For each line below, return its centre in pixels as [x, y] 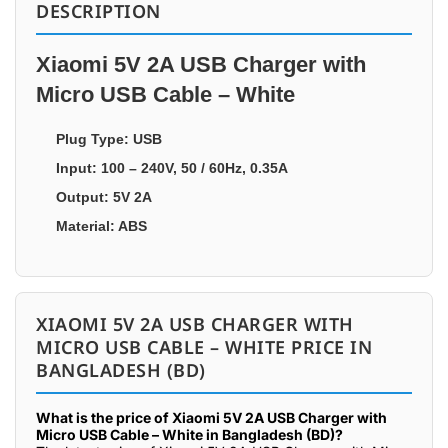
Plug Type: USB [109, 139]
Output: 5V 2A [104, 197]
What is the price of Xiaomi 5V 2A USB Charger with [211, 417]
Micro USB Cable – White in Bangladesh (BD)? [189, 434]
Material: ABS [101, 226]
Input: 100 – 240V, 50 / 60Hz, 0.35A [172, 168]
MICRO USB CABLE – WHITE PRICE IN [204, 347]
